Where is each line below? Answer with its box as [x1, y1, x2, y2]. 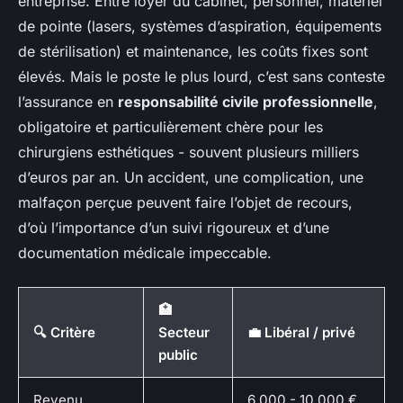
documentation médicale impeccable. [18, 244, 272, 263]
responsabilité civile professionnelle [118, 93, 373, 112]
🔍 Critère [33, 324, 95, 342]
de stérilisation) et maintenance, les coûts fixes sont [18, 42, 368, 61]
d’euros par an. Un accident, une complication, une [18, 168, 363, 187]
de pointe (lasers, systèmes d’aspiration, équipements [18, 17, 381, 36]
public [158, 346, 198, 364]
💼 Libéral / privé [247, 324, 355, 342]
